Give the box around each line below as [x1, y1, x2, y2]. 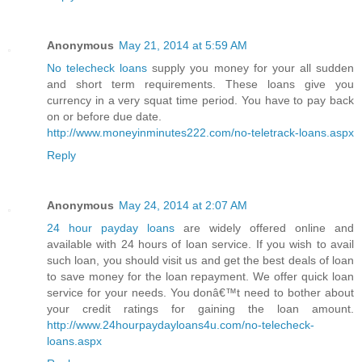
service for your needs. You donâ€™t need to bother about [47, 286, 354, 300]
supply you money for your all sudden [152, 61, 355, 75]
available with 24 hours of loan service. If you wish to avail [47, 238, 354, 251]
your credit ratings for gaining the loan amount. [47, 302, 354, 316]
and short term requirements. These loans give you [47, 78, 354, 91]
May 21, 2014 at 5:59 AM [119, 39, 247, 53]
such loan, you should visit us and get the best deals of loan [47, 254, 354, 267]
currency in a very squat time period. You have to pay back [47, 94, 354, 107]
